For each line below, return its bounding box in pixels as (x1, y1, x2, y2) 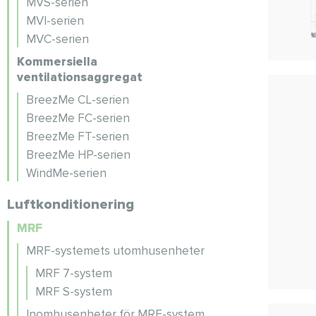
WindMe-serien (26, 166, 107, 181)
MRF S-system (35, 284, 112, 299)
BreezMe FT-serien (26, 129, 129, 144)
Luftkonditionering (7, 196, 134, 213)
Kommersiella (17, 54, 97, 69)
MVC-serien (26, 32, 89, 47)
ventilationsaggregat (17, 70, 142, 85)
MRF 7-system (35, 266, 112, 281)
